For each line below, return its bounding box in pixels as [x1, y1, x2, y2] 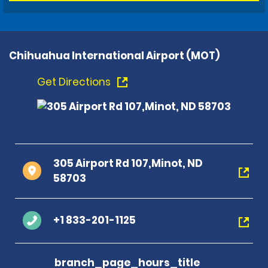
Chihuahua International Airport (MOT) [9, 48, 220, 63]
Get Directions [37, 74, 113, 89]
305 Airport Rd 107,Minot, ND [53, 156, 203, 170]
